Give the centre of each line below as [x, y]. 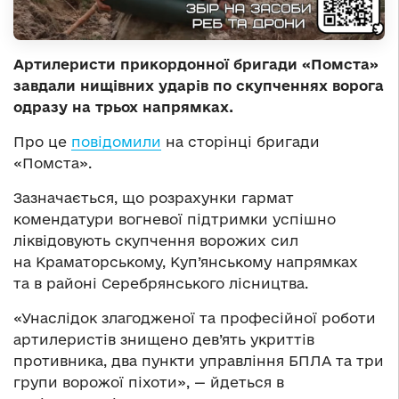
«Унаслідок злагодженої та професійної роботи [195, 318]
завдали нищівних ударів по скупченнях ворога [199, 85]
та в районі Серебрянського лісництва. [161, 283]
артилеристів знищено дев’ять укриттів [164, 339]
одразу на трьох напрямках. [123, 106]
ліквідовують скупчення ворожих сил [156, 240]
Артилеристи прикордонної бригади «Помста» [196, 64]
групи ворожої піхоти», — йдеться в [149, 382]
